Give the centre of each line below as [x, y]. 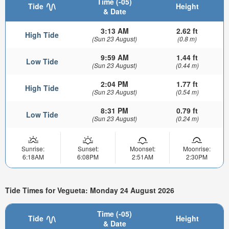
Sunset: [88, 149]
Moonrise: [197, 149]
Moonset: [142, 149]
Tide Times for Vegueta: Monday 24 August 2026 [90, 190]
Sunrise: [33, 149]
